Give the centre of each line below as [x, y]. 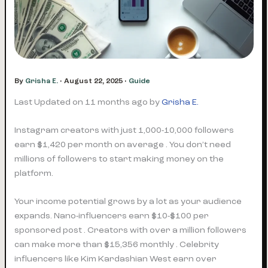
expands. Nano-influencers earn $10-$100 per [112, 216]
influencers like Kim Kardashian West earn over [116, 259]
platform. [34, 173]
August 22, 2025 [95, 81]
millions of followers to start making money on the [119, 159]
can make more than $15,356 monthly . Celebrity [117, 245]
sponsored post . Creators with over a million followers [131, 230]
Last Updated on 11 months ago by [88, 102]
